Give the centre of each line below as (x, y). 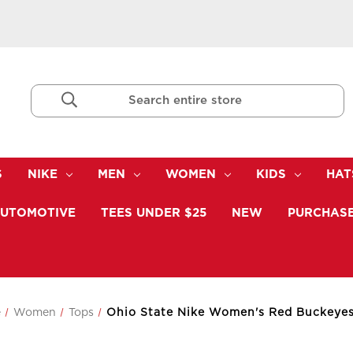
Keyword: (31, 108)
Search (24, 92)
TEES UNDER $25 (153, 213)
